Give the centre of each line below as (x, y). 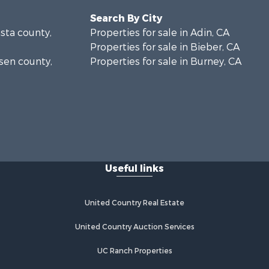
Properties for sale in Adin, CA (159, 33)
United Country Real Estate (134, 203)
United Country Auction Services (134, 227)
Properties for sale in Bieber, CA (165, 47)
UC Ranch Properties (134, 251)
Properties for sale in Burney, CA (165, 62)
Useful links (134, 168)
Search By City (126, 18)
